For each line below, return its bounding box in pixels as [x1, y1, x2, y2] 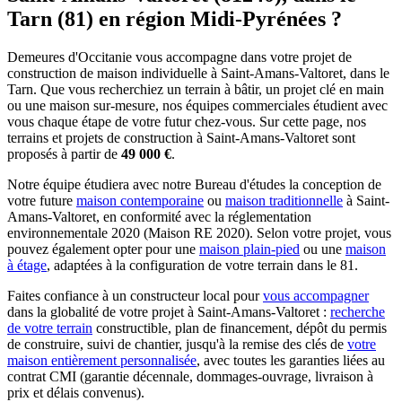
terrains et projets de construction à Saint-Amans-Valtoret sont [7, 129, 355, 145]
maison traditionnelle [225, 192, 343, 208]
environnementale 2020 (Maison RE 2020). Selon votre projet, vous [7, 224, 391, 240]
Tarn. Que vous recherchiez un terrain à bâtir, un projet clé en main [7, 81, 384, 97]
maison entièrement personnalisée [7, 352, 197, 368]
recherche [330, 303, 385, 319]
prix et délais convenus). [7, 384, 144, 400]
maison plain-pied [199, 240, 300, 257]
